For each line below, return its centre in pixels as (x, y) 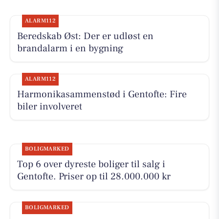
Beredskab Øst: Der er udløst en (85, 36)
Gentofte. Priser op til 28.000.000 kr (94, 177)
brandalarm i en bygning (70, 49)
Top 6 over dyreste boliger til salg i (91, 164)
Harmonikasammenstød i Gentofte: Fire (102, 95)
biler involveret (49, 107)
